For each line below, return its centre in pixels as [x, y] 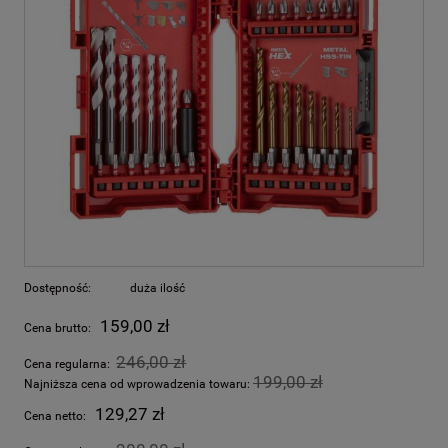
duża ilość [157, 288]
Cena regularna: [68, 364]
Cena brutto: [57, 328]
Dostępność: [57, 288]
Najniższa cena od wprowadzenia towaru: [138, 384]
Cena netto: [55, 416]
